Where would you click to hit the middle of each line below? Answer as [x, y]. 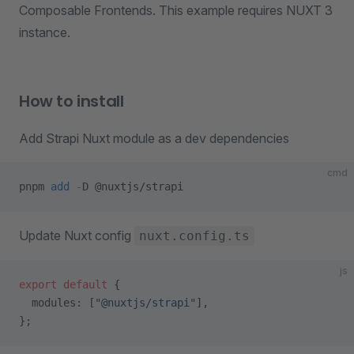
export [38, 284]
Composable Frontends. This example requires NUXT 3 [176, 10]
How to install [72, 101]
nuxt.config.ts [194, 236]
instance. [45, 32]
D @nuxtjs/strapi [133, 186]
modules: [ [57, 303]
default [82, 284]
